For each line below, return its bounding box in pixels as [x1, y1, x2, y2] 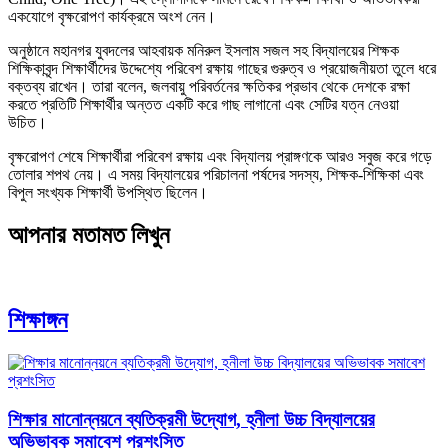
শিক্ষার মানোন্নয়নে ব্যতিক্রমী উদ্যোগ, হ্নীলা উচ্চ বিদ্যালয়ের [8, 408, 375, 430]
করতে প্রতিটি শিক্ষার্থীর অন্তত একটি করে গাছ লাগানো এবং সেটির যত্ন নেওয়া [8, 96, 399, 114]
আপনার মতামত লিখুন [8, 222, 170, 249]
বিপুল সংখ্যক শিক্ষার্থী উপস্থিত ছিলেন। [8, 184, 208, 202]
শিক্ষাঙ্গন [8, 307, 68, 334]
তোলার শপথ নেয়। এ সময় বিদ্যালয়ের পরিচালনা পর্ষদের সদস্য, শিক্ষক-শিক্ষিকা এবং [8, 166, 424, 184]
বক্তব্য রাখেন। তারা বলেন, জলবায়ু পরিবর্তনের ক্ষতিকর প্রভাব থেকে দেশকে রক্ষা [8, 78, 410, 96]
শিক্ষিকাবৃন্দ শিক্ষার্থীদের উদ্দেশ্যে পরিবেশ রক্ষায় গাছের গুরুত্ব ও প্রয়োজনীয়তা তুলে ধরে [8, 60, 436, 78]
